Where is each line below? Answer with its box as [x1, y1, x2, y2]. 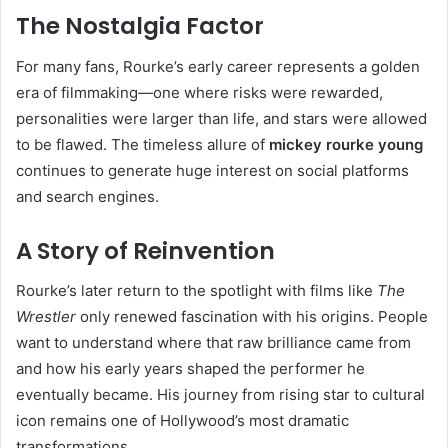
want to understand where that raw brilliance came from [16, 333, 411, 353]
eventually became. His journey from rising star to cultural [16, 385, 425, 405]
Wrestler [16, 307, 76, 327]
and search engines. [16, 186, 159, 206]
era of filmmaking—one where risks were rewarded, [16, 82, 383, 102]
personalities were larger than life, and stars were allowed [16, 108, 427, 128]
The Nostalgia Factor [16, 10, 264, 43]
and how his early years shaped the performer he [16, 359, 365, 379]
